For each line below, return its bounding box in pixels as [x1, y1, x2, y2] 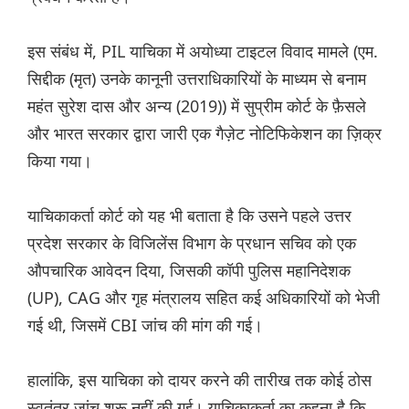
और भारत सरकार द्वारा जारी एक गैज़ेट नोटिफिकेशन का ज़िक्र [27, 122, 382, 145]
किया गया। [27, 150, 92, 173]
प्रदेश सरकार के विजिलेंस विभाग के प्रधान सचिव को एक [27, 232, 356, 255]
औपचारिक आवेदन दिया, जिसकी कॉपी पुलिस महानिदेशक [27, 259, 351, 282]
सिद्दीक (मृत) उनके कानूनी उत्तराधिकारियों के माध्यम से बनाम [27, 68, 366, 90]
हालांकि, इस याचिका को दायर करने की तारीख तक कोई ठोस [27, 369, 372, 392]
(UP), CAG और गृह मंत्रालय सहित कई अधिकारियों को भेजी [27, 287, 380, 309]
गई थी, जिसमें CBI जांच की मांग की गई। [27, 314, 263, 337]
